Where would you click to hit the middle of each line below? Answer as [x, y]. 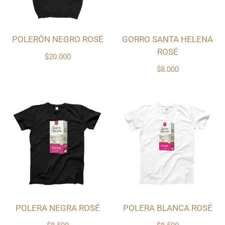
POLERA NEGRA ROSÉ [58, 208]
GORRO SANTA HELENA [167, 39]
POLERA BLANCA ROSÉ [167, 208]
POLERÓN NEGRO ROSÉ [58, 39]
